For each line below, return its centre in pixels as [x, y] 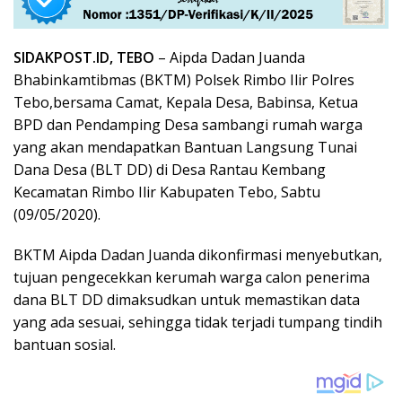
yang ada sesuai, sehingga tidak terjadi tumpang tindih [198, 323]
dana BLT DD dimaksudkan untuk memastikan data [187, 300]
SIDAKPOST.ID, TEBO [84, 58]
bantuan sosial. [65, 345]
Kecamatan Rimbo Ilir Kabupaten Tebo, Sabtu [167, 192]
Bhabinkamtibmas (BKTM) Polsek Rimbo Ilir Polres [184, 80]
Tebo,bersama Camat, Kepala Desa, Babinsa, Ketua [186, 103]
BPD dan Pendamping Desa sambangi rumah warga [188, 125]
